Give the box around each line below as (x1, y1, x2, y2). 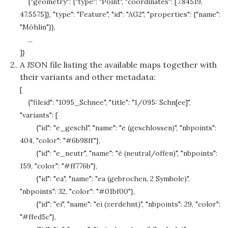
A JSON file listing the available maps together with (20, 60, 217, 70)
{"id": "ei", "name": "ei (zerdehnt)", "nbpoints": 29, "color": (20, 199, 220, 209)
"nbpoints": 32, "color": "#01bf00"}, (20, 187, 135, 196)
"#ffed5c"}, (20, 212, 56, 222)
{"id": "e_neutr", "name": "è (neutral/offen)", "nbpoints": (20, 149, 217, 158)
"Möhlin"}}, (20, 22, 55, 32)
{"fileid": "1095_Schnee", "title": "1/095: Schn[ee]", (20, 98, 191, 107)
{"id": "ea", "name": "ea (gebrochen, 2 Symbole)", (20, 174, 190, 184)
